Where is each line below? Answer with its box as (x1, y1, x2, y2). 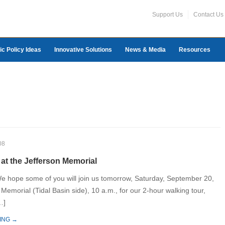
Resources (179, 46, 210, 53)
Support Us (152, 11, 183, 18)
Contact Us (193, 11, 223, 18)
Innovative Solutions (54, 46, 112, 53)
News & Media (125, 46, 166, 53)
